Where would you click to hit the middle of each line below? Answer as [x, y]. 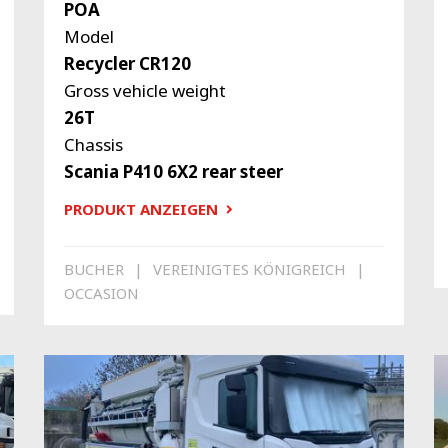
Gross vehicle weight [144, 91]
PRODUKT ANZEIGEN [140, 209]
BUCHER [93, 268]
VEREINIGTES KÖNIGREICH [249, 268]
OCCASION [101, 292]
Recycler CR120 [127, 64]
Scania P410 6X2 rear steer [173, 172]
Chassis [93, 145]
